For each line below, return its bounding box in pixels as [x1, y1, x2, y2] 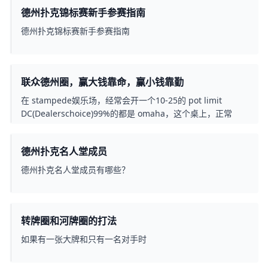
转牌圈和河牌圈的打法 [21, 214, 117, 228]
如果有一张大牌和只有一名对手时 [21, 233, 147, 245]
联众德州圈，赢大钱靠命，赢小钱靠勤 [21, 75, 184, 89]
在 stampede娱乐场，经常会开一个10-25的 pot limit [21, 95, 222, 106]
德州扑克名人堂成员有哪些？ [21, 164, 130, 176]
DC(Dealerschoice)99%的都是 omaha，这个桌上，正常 [21, 108, 232, 120]
